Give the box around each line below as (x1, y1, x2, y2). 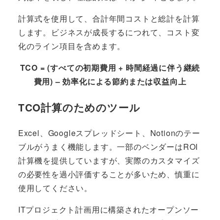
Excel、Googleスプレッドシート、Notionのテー (18, 127, 200, 139)
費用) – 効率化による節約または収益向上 (33, 75, 187, 87)
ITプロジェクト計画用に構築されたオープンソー (18, 204, 199, 216)
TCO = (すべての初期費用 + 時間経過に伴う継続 (20, 61, 200, 73)
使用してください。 (18, 182, 92, 194)
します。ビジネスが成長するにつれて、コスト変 (18, 26, 200, 38)
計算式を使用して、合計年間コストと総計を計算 (18, 12, 200, 24)
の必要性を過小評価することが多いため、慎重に (18, 168, 200, 180)
